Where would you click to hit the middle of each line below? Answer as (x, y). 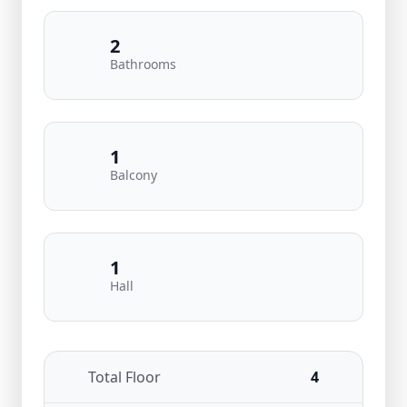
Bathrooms (143, 64)
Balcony (134, 175)
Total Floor (124, 377)
